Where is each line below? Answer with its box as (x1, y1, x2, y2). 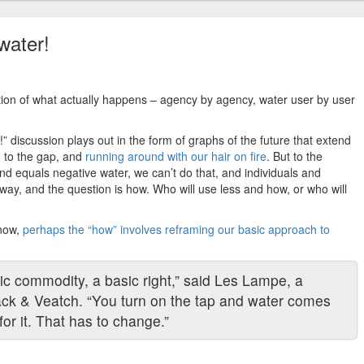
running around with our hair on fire (85, 148, 266, 165)
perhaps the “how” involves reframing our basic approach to (23, 221, 330, 238)
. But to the (266, 148, 323, 165)
